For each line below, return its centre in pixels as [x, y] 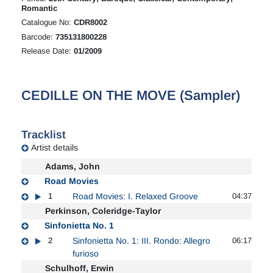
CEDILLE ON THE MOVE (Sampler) [131, 95]
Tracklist [44, 134]
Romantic [39, 8]
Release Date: [48, 51]
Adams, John [73, 166]
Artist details [55, 147]
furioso [86, 253]
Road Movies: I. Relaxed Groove [135, 196]
